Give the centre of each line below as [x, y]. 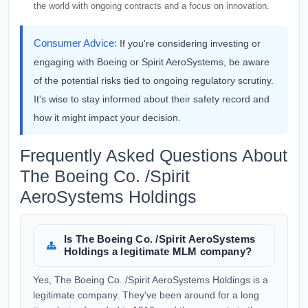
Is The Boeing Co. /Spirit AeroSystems [160, 239]
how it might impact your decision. [107, 118]
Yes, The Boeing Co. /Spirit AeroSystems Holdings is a [151, 280]
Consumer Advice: [75, 43]
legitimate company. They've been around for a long [146, 295]
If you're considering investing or [190, 43]
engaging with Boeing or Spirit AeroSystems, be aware [152, 62]
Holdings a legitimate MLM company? [158, 251]
